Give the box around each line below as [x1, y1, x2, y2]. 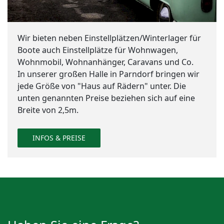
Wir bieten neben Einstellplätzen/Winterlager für [17, 32, 201, 44]
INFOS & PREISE [32, 133, 85, 143]
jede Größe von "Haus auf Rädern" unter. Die [17, 80, 186, 92]
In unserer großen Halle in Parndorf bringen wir [17, 68, 199, 80]
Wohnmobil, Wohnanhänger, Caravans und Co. [17, 56, 193, 68]
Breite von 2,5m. [17, 104, 78, 116]
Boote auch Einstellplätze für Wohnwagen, [17, 44, 178, 56]
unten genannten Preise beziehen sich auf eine [17, 92, 195, 104]
